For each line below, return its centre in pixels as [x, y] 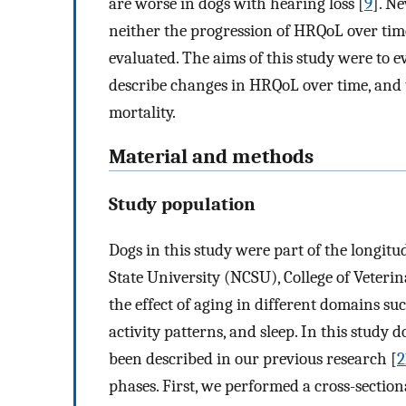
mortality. [142, 113]
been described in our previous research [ [253, 358]
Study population [182, 203]
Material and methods [211, 157]
